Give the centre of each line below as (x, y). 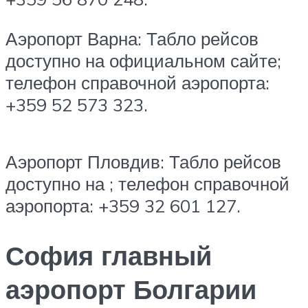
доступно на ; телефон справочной (147, 184)
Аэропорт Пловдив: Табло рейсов (143, 162)
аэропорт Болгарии (131, 289)
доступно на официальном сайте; (143, 61)
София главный (109, 256)
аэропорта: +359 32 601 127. (123, 206)
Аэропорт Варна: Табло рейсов (132, 39)
